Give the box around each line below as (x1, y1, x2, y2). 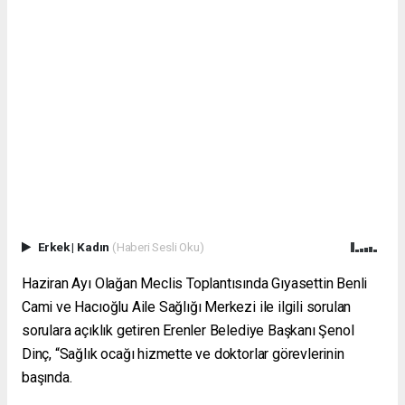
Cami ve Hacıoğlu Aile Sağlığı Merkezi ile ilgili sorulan (22, 298, 352, 316)
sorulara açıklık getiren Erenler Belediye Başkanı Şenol (22, 322, 354, 340)
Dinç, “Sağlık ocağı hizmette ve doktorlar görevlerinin (22, 345, 344, 363)
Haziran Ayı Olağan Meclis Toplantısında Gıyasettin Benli (22, 275, 368, 293)
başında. (22, 369, 72, 387)
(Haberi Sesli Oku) (111, 240, 204, 255)
